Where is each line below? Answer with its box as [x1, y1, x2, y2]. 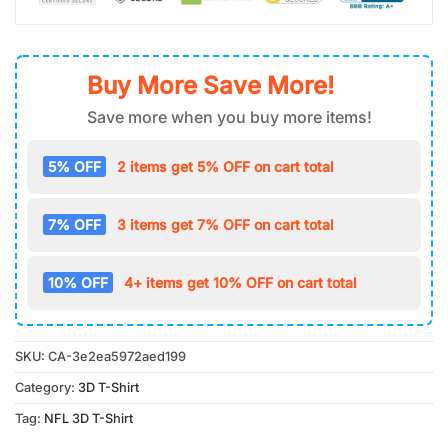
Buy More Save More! [87, 71, 334, 101]
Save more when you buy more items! [87, 107, 372, 128]
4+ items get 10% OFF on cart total [124, 274, 357, 292]
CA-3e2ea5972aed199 [48, 349, 186, 365]
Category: [15, 380, 78, 396]
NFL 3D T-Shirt [44, 411, 133, 427]
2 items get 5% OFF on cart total [117, 158, 334, 176]
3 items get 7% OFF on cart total [117, 216, 334, 234]
